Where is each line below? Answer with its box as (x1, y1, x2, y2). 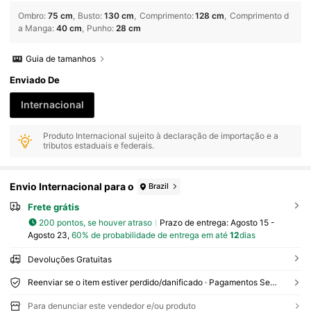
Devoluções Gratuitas (27, 254, 112, 265)
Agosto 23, (27, 230, 72, 241)
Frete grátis (27, 201, 79, 212)
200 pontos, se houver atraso (39, 217, 153, 228)
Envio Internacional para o (10, 180, 135, 193)
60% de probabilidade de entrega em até (71, 230, 230, 241)
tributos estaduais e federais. (43, 140, 155, 151)
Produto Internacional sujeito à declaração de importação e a (43, 131, 279, 142)
